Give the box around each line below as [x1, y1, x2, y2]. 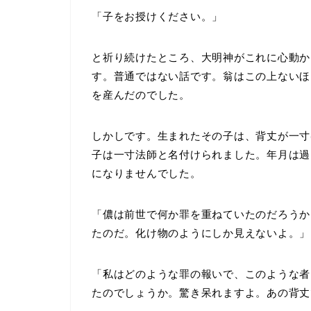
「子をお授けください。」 [92, 10, 224, 22]
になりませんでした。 [92, 167, 201, 179]
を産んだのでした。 [92, 88, 190, 101]
